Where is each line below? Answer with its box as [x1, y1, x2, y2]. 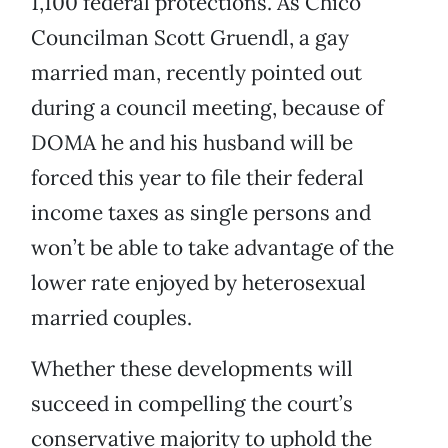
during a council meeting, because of [31, 94, 384, 122]
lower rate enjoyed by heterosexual [31, 269, 366, 297]
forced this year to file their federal [31, 164, 364, 192]
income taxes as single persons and [31, 199, 371, 227]
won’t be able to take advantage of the [31, 234, 394, 262]
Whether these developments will [31, 355, 353, 383]
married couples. [31, 304, 192, 332]
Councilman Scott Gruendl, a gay [31, 24, 349, 52]
